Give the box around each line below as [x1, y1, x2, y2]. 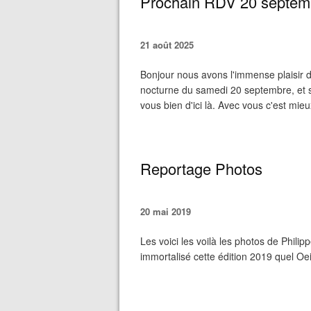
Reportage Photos [140, 158, 262, 179]
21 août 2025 [140, 38, 194, 51]
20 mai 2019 [140, 205, 191, 218]
